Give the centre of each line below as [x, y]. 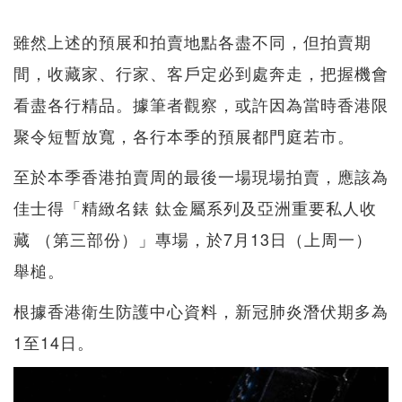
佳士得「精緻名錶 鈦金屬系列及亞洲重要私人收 [195, 207]
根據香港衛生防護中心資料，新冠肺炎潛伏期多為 [201, 310]
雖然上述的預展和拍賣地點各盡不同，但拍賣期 [192, 41]
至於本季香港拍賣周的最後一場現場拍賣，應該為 [201, 175]
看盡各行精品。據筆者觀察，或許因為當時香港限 [201, 104]
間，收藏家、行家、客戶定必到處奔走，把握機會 [201, 72]
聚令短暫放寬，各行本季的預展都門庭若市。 [184, 135]
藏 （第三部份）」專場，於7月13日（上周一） [193, 238]
